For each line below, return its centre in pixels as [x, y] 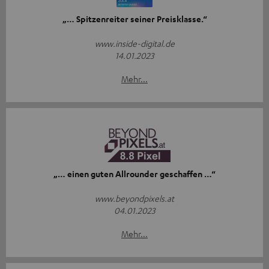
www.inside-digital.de [134, 43]
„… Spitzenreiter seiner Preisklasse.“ [134, 19]
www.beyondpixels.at [134, 198]
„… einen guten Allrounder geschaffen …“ [134, 174]
